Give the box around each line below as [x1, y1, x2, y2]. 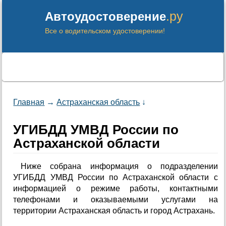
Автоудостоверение [45, 10, 166, 23]
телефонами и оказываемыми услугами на [13, 195, 218, 204]
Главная [13, 98, 45, 106]
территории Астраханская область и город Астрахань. [13, 206, 215, 215]
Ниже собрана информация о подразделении [21, 162, 218, 171]
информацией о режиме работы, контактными [13, 184, 218, 193]
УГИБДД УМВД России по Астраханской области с [13, 173, 218, 182]
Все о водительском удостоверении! [45, 27, 165, 35]
